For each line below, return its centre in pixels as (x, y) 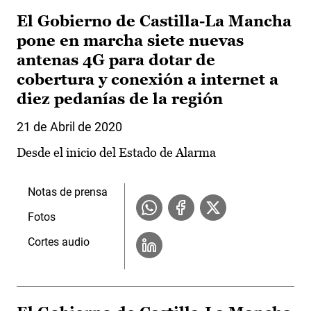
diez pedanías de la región (120, 99)
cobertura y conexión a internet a (148, 80)
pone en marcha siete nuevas (130, 41)
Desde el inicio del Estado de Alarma (116, 153)
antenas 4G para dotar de (116, 60)
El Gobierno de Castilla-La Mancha (154, 22)
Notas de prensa (68, 192)
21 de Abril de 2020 (69, 127)
